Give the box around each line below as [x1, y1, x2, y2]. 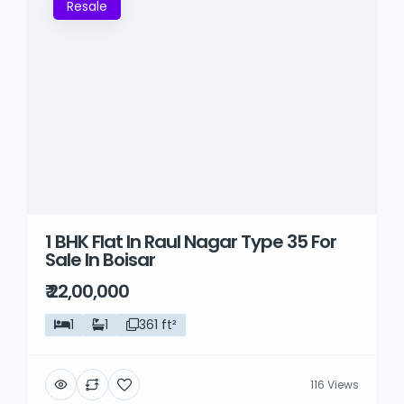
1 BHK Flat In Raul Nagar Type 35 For [45, 229, 336, 254]
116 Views [310, 376, 359, 392]
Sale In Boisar [45, 247, 155, 272]
